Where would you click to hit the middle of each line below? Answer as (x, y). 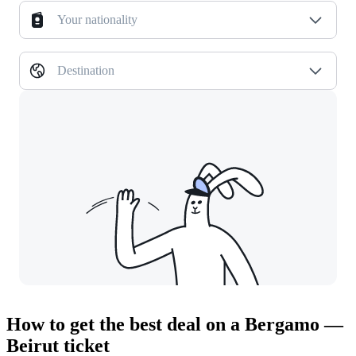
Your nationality (97, 20)
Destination (86, 71)
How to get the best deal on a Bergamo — (175, 325)
